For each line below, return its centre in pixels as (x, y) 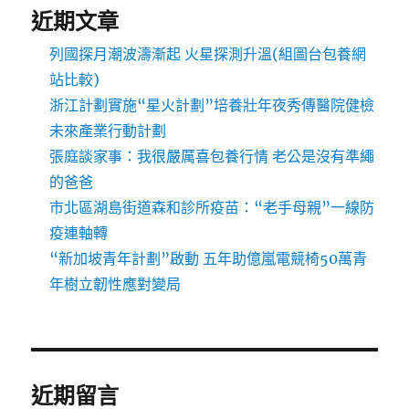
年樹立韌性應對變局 (115, 284)
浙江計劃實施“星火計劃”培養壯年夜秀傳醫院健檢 (212, 105)
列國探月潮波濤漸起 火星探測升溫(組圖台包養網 (208, 54)
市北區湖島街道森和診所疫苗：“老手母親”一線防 (212, 208)
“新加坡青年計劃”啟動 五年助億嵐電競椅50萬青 (209, 259)
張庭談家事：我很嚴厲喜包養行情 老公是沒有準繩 (212, 157)
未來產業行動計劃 (108, 131)
